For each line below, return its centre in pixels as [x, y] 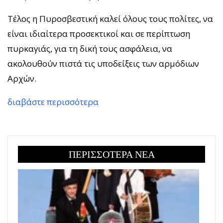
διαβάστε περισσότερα [53, 102]
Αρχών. [22, 78]
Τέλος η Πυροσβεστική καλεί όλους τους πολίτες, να [110, 18]
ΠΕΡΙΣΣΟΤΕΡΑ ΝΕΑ [111, 154]
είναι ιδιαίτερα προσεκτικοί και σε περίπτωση [99, 33]
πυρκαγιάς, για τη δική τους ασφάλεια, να [90, 48]
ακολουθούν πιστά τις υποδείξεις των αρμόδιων [103, 63]
